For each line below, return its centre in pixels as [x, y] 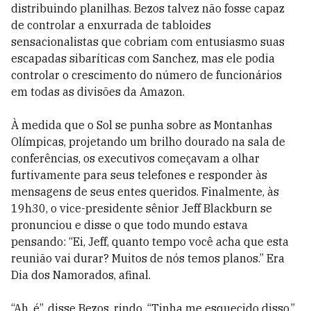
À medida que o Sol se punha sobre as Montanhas [142, 125]
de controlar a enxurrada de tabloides [111, 25]
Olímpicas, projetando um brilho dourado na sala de [148, 142]
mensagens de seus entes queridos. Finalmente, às [145, 192]
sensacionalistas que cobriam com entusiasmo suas [148, 42]
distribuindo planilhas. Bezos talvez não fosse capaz [148, 9]
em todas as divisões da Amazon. [98, 92]
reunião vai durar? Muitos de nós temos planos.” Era [148, 259]
